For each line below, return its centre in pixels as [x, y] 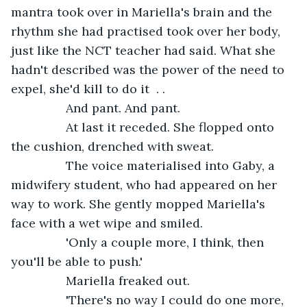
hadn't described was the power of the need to [149, 69]
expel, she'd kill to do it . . [90, 88]
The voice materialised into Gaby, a [45, 165]
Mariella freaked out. [130, 280]
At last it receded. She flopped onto [45, 127]
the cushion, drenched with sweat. [114, 146]
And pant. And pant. [125, 108]
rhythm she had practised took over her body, [147, 31]
